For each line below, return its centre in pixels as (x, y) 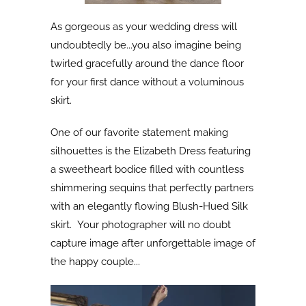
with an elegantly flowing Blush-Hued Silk (149, 206)
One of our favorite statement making (139, 133)
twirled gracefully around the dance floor (147, 64)
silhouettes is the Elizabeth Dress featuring (151, 151)
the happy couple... (98, 262)
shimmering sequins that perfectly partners (152, 188)
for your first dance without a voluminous (147, 82)
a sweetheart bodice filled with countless (147, 169)
